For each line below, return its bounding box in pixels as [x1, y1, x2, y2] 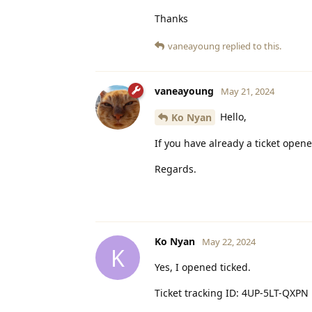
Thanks [155, 11, 188, 25]
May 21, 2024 [221, 84, 274, 97]
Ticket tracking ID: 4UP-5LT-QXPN [155, 286, 309, 300]
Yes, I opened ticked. [155, 260, 251, 274]
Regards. [155, 162, 196, 176]
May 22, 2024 [202, 235, 256, 249]
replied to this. [220, 39, 281, 52]
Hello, [217, 109, 247, 123]
